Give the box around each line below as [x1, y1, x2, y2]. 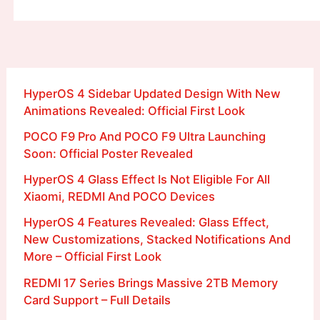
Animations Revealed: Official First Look [23, 103, 245, 118]
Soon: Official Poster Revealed [23, 146, 193, 161]
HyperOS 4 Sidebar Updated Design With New [23, 86, 281, 101]
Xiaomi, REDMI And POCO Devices [23, 189, 215, 204]
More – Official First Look [23, 249, 161, 264]
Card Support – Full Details [23, 292, 171, 307]
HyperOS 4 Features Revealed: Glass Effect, [23, 215, 269, 230]
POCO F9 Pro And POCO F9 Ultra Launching [23, 129, 266, 144]
